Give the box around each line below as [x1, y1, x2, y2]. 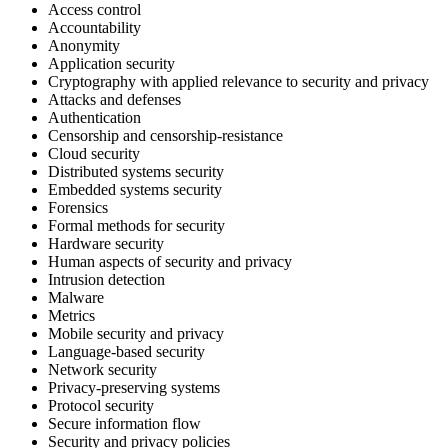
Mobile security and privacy [48, 325, 224, 343]
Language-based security [48, 343, 205, 361]
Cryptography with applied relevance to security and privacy [48, 73, 429, 91]
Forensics [48, 199, 108, 217]
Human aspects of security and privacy [48, 253, 292, 271]
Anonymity [48, 37, 120, 55]
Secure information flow [48, 415, 201, 433]
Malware [48, 289, 104, 307]
